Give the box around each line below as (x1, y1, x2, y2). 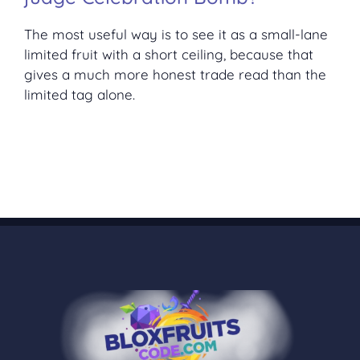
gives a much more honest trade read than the (24, 65, 326, 83)
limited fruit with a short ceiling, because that (24, 45, 313, 63)
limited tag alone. (24, 85, 135, 103)
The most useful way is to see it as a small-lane (24, 25, 328, 43)
